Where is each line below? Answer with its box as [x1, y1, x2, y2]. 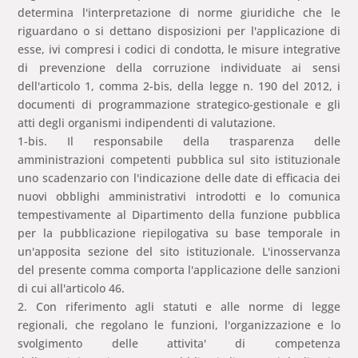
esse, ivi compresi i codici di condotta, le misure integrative [18, 42, 340, 58]
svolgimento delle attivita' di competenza [18, 336, 340, 352]
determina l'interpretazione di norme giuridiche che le [18, 5, 340, 21]
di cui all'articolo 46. [18, 280, 125, 296]
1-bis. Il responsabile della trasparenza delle [18, 133, 340, 149]
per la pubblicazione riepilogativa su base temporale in [18, 225, 340, 241]
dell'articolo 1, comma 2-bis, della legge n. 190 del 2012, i [18, 78, 340, 94]
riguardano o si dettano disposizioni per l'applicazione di [18, 23, 340, 39]
